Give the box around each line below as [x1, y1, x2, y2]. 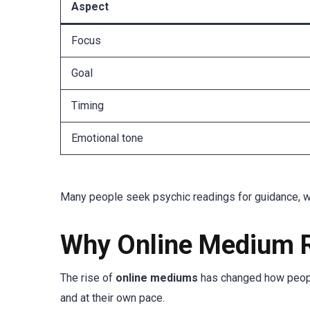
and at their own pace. [60, 291, 165, 305]
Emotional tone [71, 131, 143, 145]
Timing [71, 98, 104, 112]
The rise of [60, 271, 116, 285]
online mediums [116, 271, 198, 285]
